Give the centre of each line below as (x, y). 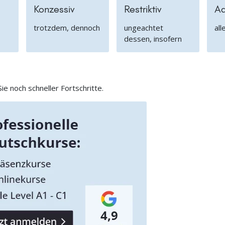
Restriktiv (142, 9)
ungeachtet (143, 28)
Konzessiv (54, 9)
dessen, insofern (153, 39)
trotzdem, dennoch (67, 28)
